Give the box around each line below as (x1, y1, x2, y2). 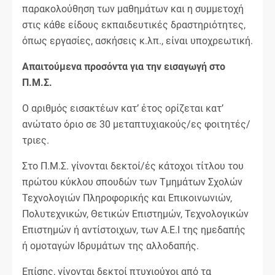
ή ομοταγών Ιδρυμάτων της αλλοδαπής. (22, 239, 199, 252)
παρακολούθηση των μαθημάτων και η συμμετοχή (22, 2, 244, 15)
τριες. (22, 134, 49, 146)
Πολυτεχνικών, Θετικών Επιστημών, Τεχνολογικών (22, 207, 249, 220)
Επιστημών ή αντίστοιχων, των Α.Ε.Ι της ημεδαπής (22, 223, 246, 236)
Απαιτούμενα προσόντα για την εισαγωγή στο (22, 60, 225, 72)
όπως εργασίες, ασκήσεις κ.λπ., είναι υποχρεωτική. (22, 34, 253, 47)
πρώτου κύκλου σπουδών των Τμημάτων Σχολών (22, 176, 242, 188)
